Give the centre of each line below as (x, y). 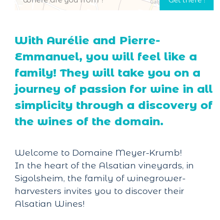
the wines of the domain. (89, 121)
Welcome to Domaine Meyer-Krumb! (98, 153)
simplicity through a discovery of (114, 105)
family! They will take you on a (108, 72)
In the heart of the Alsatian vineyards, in (104, 165)
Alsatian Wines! (50, 204)
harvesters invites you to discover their (99, 191)
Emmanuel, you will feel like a (106, 56)
